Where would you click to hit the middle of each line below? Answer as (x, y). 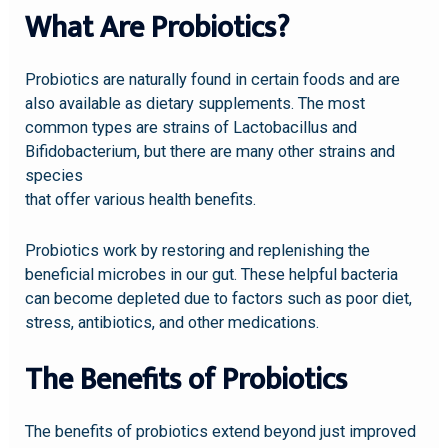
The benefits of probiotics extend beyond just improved (221, 431)
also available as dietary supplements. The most (195, 104)
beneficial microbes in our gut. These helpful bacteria (212, 274)
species (54, 176)
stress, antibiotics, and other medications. (172, 322)
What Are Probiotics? (157, 28)
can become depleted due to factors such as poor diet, (219, 298)
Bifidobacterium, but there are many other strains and (210, 152)
